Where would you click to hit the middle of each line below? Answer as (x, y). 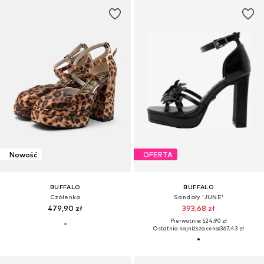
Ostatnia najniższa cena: (187, 229)
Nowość (23, 154)
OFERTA (158, 154)
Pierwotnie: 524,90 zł (199, 221)
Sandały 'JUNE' (199, 197)
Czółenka (65, 197)
